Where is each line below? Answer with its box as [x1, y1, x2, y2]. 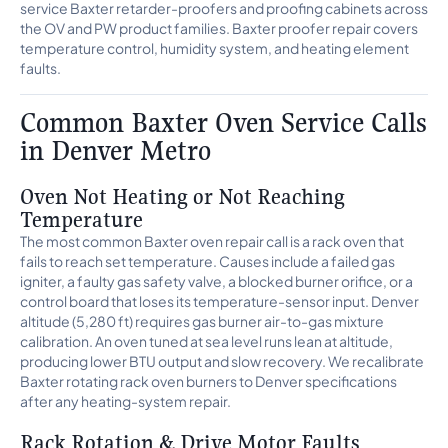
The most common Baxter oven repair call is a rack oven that [20, 232, 404, 250]
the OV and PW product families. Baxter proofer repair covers [20, 19, 418, 37]
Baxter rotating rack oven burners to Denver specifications [20, 372, 397, 390]
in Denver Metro [20, 133, 211, 168]
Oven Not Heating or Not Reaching [20, 182, 345, 210]
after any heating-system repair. [20, 392, 231, 410]
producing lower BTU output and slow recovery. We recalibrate [20, 352, 424, 370]
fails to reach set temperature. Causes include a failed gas [20, 252, 395, 270]
